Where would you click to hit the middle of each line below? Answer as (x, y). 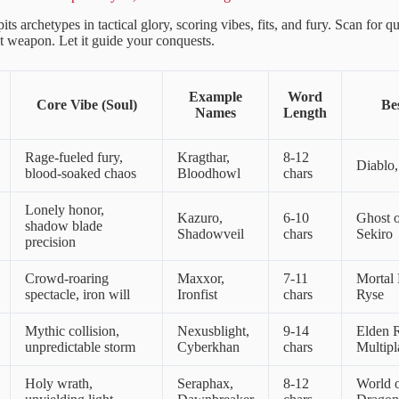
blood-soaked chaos (81, 173)
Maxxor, (201, 278)
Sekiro (375, 233)
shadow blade (64, 225)
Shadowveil (211, 233)
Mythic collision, (72, 330)
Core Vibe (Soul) (86, 104)
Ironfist (197, 294)
